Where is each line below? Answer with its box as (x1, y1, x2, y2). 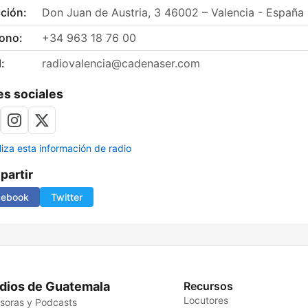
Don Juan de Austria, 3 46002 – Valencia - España (42, 5, 304, 20)
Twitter (51, 191, 82, 203)
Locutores (184, 294, 229, 307)
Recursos (184, 279, 234, 294)
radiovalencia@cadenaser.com (42, 56, 200, 71)
